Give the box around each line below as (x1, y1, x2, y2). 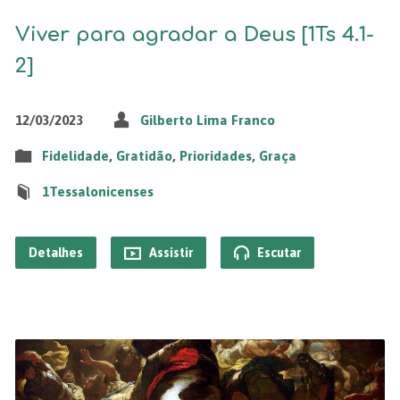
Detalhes (28, 245, 83, 260)
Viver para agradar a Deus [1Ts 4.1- (14, 22, 374, 46)
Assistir (146, 245, 193, 260)
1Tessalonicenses (41, 183, 154, 199)
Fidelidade (41, 147, 109, 163)
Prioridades (179, 147, 252, 163)
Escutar (254, 245, 301, 260)
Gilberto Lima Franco (139, 112, 275, 128)
